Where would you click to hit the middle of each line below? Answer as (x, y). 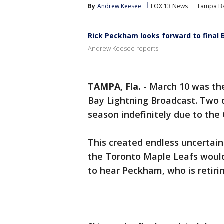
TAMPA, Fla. (114, 86)
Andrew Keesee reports (123, 48)
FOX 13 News (169, 6)
